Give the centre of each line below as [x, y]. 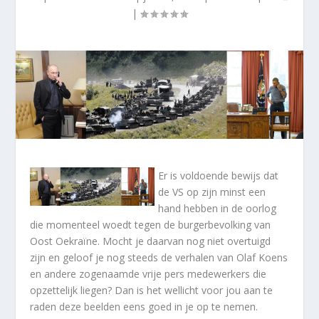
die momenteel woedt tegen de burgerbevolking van [151, 224]
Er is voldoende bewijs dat [219, 175]
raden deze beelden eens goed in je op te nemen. [144, 306]
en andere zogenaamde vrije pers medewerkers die [148, 273]
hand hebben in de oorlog [218, 208]
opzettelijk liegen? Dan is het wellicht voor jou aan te [152, 290]
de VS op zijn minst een [212, 192]
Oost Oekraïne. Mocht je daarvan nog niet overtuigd [151, 241]
